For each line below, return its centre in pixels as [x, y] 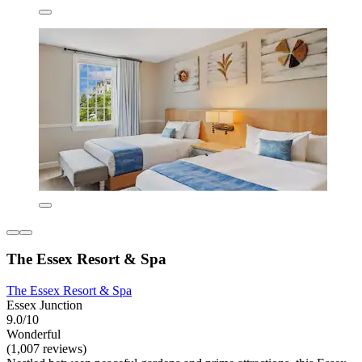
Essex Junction [44, 305]
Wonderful [34, 335]
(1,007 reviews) [46, 349]
